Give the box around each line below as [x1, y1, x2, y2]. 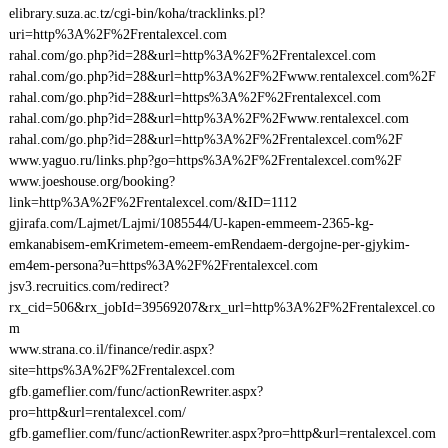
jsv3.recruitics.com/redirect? [8, 279, 169, 294]
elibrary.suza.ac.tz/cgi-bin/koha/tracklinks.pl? [8, 6, 265, 21]
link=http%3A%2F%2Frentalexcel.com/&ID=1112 [8, 195, 297, 210]
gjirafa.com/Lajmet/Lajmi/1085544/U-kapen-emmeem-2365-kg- [8, 216, 374, 231]
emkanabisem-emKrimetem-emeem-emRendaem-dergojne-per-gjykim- [8, 237, 410, 252]
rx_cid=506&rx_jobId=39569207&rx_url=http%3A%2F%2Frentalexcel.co [8, 300, 435, 315]
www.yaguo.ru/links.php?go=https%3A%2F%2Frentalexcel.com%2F [8, 153, 402, 168]
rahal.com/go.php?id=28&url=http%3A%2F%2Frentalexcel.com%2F [8, 132, 403, 147]
